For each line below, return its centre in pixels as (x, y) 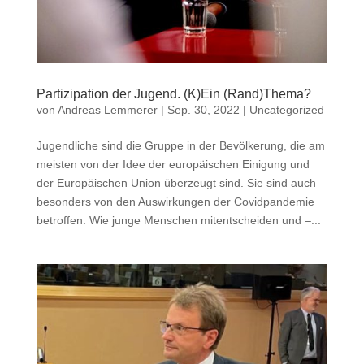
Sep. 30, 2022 (203, 109)
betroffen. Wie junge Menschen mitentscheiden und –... (178, 220)
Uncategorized (286, 109)
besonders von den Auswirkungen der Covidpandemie (175, 201)
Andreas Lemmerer (107, 109)
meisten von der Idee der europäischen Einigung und (173, 164)
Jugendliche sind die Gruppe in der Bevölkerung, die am (180, 145)
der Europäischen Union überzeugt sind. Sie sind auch (176, 182)
